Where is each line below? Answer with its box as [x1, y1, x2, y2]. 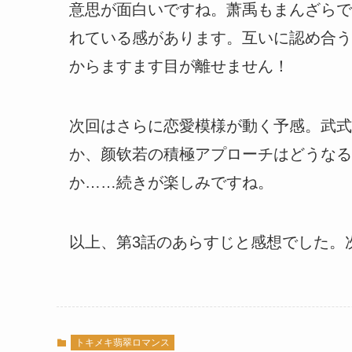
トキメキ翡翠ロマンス [75, 336, 170, 348]
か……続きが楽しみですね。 [69, 173, 273, 191]
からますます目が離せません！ [69, 57, 289, 75]
